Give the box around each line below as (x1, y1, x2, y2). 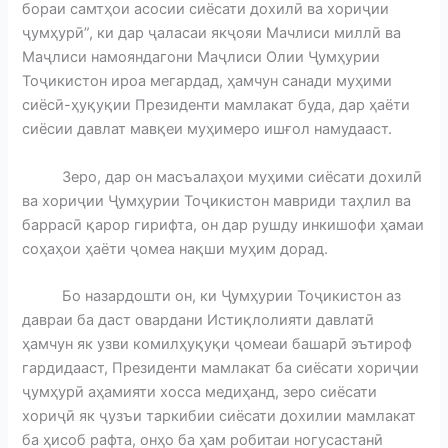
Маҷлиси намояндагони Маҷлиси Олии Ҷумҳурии (22, 48, 381, 67)
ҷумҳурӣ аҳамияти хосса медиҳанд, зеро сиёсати (22, 382, 378, 401)
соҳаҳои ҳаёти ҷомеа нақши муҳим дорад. (22, 239, 329, 258)
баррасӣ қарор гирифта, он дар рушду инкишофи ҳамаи (22, 215, 425, 234)
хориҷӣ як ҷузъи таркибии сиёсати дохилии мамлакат (22, 406, 417, 425)
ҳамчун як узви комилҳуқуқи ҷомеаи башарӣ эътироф (22, 334, 413, 353)
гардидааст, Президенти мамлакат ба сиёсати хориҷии (22, 358, 420, 377)
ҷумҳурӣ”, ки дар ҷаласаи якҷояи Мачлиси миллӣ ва (22, 24, 402, 43)
